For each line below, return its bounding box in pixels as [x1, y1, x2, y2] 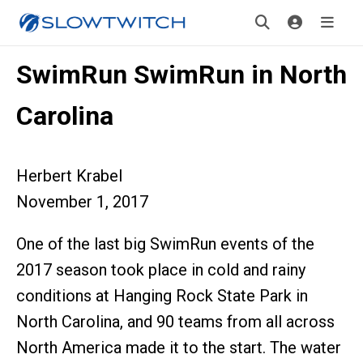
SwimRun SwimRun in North [16, 59, 347, 90]
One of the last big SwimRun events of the [16, 234, 314, 254]
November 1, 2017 [16, 192, 148, 211]
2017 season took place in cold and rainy [16, 260, 305, 280]
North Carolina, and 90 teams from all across [16, 312, 335, 331]
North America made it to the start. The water [16, 338, 341, 357]
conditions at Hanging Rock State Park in [16, 286, 308, 305]
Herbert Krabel [16, 166, 122, 186]
